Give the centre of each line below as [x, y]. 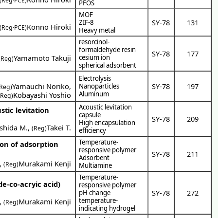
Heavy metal [97, 30]
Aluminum [94, 94]
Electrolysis [95, 78]
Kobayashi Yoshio [42, 95]
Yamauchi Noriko [41, 86]
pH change [95, 192]
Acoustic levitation [106, 107]
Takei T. [59, 127]
